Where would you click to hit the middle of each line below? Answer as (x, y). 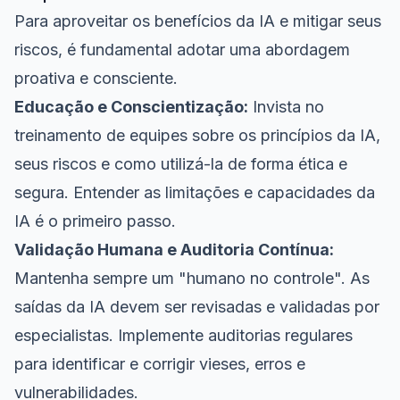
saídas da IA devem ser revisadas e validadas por (197, 307)
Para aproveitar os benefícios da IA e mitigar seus (198, 21)
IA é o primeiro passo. (95, 221)
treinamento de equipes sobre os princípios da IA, (197, 135)
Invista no (286, 107)
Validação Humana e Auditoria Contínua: (174, 250)
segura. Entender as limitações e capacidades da (195, 192)
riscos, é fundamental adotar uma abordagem (182, 50)
